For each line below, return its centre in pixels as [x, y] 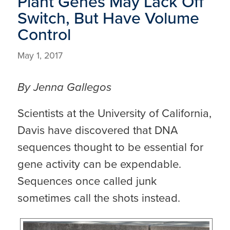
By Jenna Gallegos [64, 87]
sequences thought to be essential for [110, 147]
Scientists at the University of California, [114, 113]
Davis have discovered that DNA [97, 130]
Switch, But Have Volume [108, 18]
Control [44, 35]
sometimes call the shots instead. [99, 198]
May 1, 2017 [40, 56]
